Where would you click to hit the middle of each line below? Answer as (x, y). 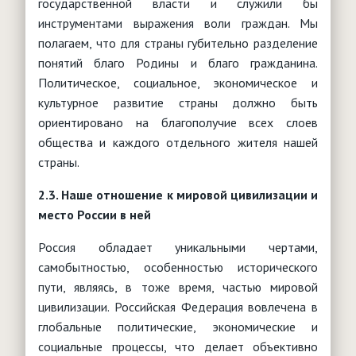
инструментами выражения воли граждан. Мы (178, 23)
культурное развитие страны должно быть (178, 102)
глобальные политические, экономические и (178, 326)
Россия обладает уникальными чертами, (178, 247)
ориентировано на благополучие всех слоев (178, 122)
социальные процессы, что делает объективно (178, 346)
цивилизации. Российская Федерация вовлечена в (178, 306)
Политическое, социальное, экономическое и (178, 82)
